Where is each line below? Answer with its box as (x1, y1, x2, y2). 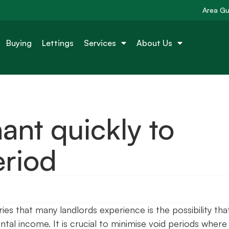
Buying (6, 37, 32, 48)
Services (84, 37, 117, 48)
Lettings (42, 37, 74, 48)
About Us (136, 37, 173, 48)
